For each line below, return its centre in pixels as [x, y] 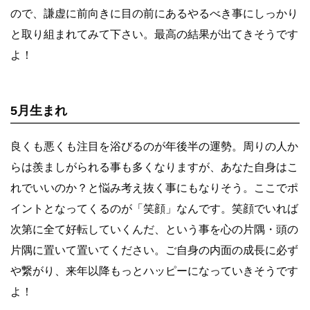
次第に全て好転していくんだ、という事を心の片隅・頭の [154, 229]
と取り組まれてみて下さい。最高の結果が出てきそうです [154, 34]
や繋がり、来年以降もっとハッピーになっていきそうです [154, 271]
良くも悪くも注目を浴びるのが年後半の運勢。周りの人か [154, 146]
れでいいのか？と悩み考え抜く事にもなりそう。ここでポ [154, 188]
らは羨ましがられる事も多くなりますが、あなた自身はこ [154, 167]
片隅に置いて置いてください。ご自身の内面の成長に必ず [154, 250]
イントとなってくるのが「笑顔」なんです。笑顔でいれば [154, 208]
